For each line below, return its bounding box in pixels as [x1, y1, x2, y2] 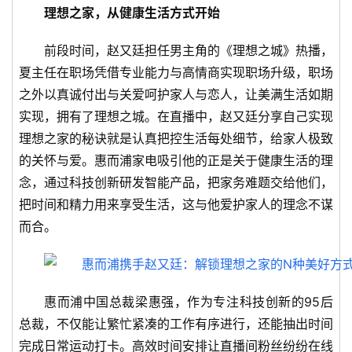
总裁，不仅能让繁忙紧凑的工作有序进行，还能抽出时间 [19, 316, 333, 332]
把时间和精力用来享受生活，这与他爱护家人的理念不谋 [19, 196, 333, 213]
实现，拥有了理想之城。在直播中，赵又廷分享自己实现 [19, 108, 333, 125]
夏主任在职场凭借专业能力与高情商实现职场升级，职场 [19, 64, 333, 81]
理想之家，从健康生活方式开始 [44, 5, 220, 21]
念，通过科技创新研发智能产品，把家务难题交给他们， [19, 174, 333, 191]
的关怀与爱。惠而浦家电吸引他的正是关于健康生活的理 [19, 152, 333, 169]
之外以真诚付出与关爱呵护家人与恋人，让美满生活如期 [19, 86, 333, 103]
